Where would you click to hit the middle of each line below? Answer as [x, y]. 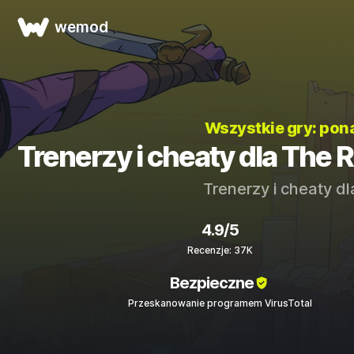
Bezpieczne [211, 282]
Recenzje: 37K [220, 250]
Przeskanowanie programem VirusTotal [220, 303]
